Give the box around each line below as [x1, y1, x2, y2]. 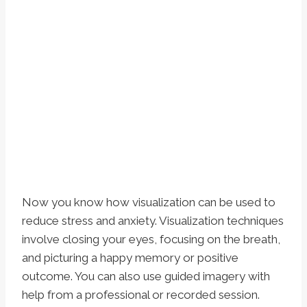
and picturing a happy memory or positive [22, 251, 238, 265]
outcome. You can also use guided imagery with [22, 269, 270, 284]
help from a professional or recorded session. [22, 288, 260, 302]
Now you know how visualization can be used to [22, 195, 275, 210]
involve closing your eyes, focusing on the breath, [22, 232, 280, 247]
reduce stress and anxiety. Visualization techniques [22, 214, 284, 228]
